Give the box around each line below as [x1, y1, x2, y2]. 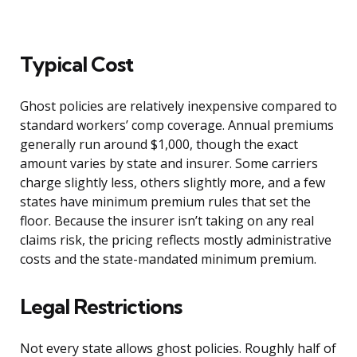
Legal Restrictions [20, 293, 182, 320]
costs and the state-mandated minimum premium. [20, 250, 316, 269]
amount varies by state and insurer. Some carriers [20, 155, 318, 173]
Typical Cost [20, 51, 133, 78]
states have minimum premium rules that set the [20, 193, 311, 211]
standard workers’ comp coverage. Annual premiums [20, 116, 334, 135]
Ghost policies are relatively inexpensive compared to [20, 97, 337, 116]
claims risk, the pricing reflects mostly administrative [20, 231, 331, 249]
